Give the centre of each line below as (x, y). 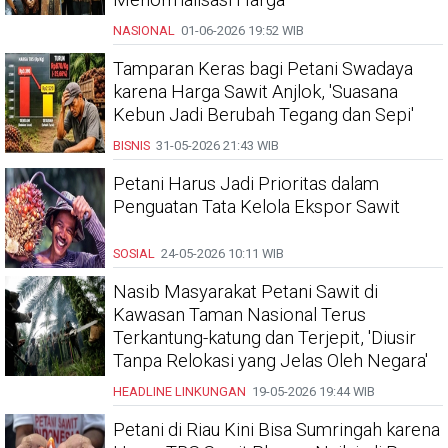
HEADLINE (142, 391)
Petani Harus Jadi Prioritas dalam (246, 183)
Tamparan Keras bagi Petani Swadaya (263, 68)
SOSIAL (134, 253)
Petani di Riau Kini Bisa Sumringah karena (276, 429)
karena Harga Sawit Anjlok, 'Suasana (255, 91)
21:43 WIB (249, 145)
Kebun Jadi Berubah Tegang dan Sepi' (263, 114)
